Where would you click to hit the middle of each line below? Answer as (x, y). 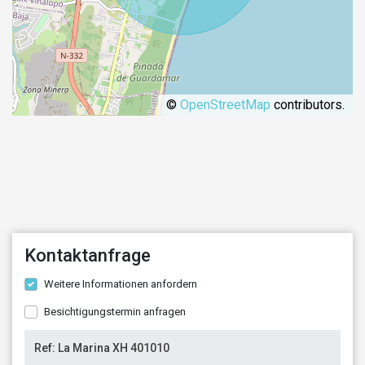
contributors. (308, 104)
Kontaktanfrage (88, 255)
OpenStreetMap (225, 104)
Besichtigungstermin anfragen (115, 311)
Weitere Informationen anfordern (121, 284)
